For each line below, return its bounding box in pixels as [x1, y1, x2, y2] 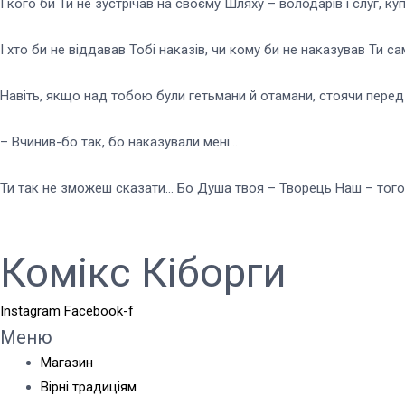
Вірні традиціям [41, 378, 137, 395]
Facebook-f [64, 302, 134, 319]
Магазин [41, 353, 93, 371]
